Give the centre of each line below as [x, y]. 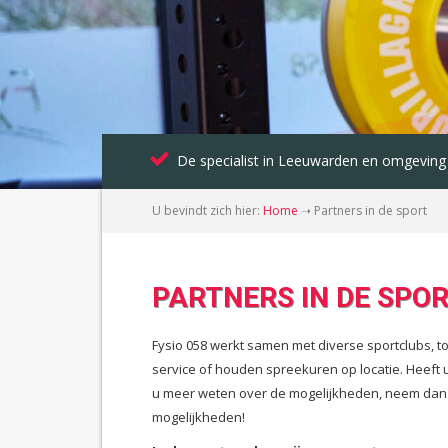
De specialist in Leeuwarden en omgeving [311, 160]
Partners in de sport [370, 210]
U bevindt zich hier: [207, 210]
